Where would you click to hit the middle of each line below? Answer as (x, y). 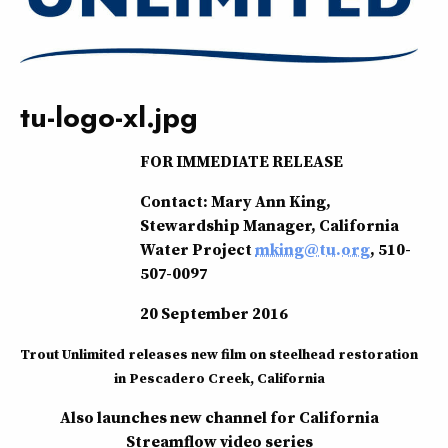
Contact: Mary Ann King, (235, 200)
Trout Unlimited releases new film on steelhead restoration (219, 353)
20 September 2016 (214, 312)
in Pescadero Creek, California (219, 377)
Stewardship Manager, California (269, 224)
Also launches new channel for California (219, 416)
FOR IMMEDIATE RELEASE (241, 160)
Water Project (197, 248)
